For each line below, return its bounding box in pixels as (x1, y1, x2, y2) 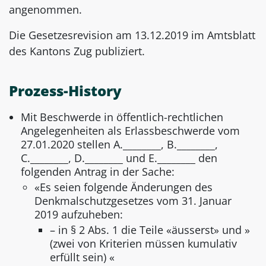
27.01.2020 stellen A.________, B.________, (21, 137, 218, 151)
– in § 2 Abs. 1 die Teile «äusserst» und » (50, 223, 250, 237)
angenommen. (9, 2, 82, 17)
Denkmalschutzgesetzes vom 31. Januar (34, 193, 232, 208)
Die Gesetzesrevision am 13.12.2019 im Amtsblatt (9, 28, 255, 43)
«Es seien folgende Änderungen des (34, 179, 213, 194)
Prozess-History (9, 80, 122, 100)
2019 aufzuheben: (34, 207, 123, 221)
